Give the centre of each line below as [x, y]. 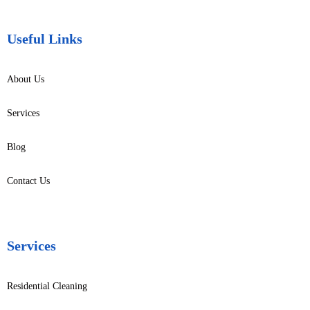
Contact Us [28, 181]
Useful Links [45, 39]
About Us [26, 79]
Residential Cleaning [47, 286]
